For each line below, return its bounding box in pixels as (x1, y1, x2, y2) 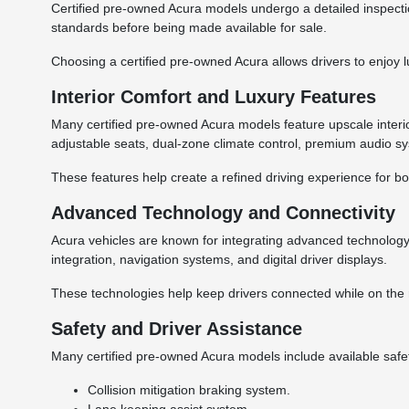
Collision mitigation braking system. (88, 382, 291, 397)
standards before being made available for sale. (51, 19, 328, 35)
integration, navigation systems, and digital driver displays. (51, 251, 388, 267)
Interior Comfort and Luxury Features (51, 86, 377, 107)
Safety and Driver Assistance (51, 318, 303, 339)
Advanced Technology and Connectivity (51, 202, 396, 223)
